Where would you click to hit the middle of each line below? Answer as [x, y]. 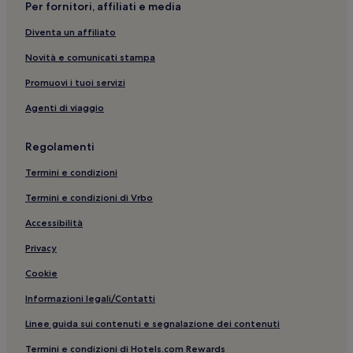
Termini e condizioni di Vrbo [89, 197]
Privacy [41, 247]
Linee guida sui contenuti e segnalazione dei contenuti [152, 323]
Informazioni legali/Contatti [90, 298]
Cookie [41, 273]
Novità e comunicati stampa [90, 57]
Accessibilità [54, 222]
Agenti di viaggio [65, 107]
